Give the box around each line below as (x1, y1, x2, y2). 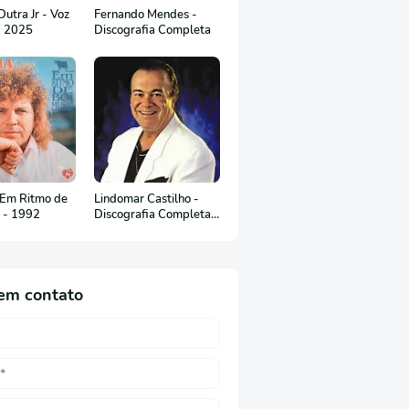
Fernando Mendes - (94, 6, 197, 23)
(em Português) (94, 222, 175, 238)
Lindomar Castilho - (94, 191, 199, 207)
